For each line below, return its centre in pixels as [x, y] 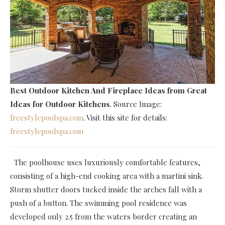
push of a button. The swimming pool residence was [98, 203]
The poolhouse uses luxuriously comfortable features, [107, 162]
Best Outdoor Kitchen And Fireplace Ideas [88, 90]
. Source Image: [136, 104]
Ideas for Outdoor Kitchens [60, 104]
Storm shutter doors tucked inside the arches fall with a [106, 189]
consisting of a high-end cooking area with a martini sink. [107, 176]
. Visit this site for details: [125, 117]
